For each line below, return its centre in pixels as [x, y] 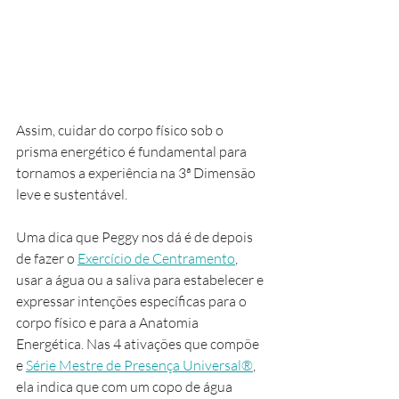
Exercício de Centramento [156, 259]
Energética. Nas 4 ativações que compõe [139, 344]
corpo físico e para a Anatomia [109, 323]
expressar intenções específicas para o [133, 301]
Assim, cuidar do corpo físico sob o [121, 130]
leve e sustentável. [72, 195]
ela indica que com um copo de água [126, 387]
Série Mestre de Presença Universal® [139, 366]
